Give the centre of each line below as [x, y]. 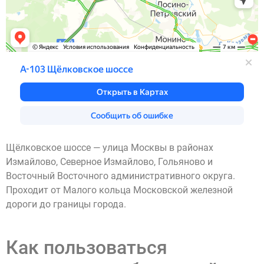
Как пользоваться [87, 248]
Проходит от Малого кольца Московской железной [119, 190]
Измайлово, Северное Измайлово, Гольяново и [109, 162]
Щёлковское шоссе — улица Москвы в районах [110, 148]
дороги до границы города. [66, 204]
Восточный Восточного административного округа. [121, 176]
